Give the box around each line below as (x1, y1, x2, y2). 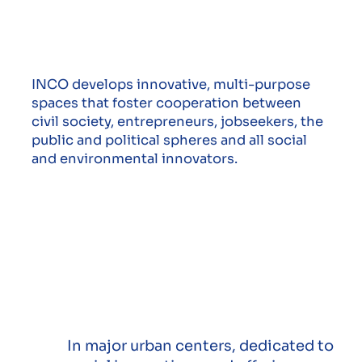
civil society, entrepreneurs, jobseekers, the (31, 113, 323, 131)
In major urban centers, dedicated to (67, 337, 335, 356)
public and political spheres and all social (31, 132, 307, 149)
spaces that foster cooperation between (31, 95, 301, 112)
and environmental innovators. (31, 150, 238, 168)
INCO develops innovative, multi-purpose (31, 76, 310, 94)
